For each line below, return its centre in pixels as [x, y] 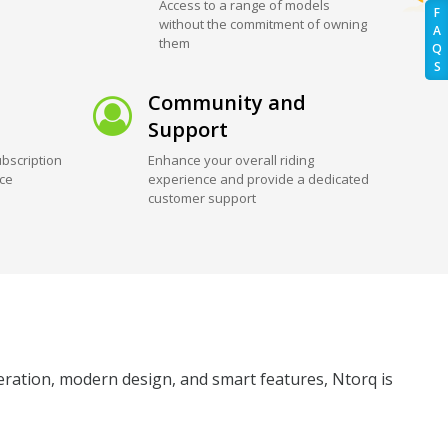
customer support [202, 197]
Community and [227, 102]
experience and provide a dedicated [259, 178]
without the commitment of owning [263, 23]
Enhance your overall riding [231, 159]
